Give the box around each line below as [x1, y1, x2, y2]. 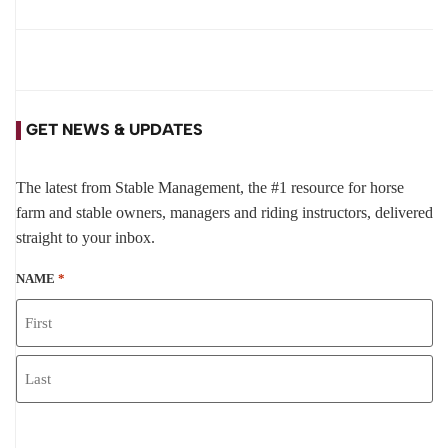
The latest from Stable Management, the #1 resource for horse [16, 178, 404, 196]
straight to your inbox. [16, 228, 155, 246]
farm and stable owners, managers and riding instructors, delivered [16, 203, 433, 221]
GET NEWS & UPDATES [26, 120, 203, 140]
